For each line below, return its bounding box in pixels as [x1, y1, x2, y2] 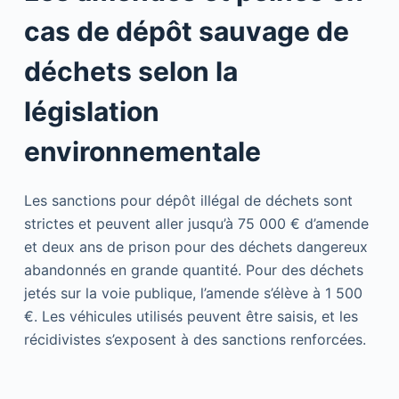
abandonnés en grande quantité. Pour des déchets [23, 260, 363, 279]
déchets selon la [23, 54, 238, 87]
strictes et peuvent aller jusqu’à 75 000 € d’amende [23, 214, 369, 232]
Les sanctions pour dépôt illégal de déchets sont [23, 191, 353, 209]
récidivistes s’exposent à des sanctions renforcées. [23, 330, 366, 348]
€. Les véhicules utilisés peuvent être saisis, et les [23, 306, 358, 325]
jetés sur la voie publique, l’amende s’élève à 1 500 [23, 283, 362, 302]
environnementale [23, 134, 261, 167]
